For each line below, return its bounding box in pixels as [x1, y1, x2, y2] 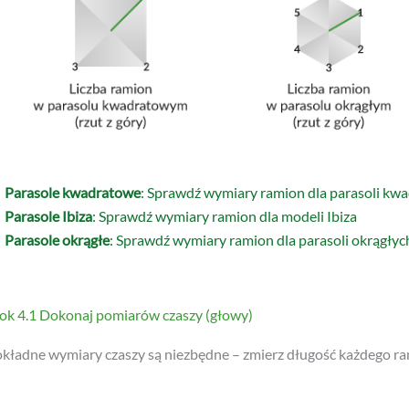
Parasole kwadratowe [4, 93, 141, 111]
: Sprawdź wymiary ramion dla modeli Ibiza [91, 117, 357, 135]
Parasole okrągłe [4, 141, 110, 159]
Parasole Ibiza [4, 117, 92, 135]
